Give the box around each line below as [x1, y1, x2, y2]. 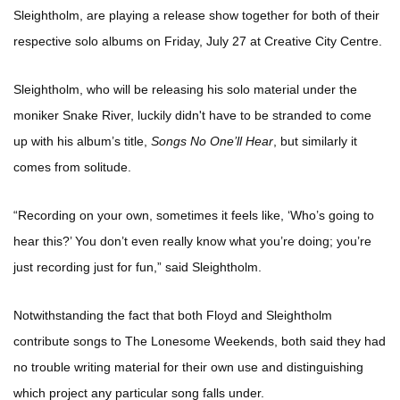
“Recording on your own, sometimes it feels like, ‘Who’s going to [13, 207, 374, 222]
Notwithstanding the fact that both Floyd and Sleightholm [13, 307, 332, 322]
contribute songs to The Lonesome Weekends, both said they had [13, 333, 386, 348]
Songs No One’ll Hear [151, 133, 273, 148]
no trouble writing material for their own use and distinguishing [13, 359, 363, 374]
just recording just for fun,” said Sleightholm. [13, 259, 262, 274]
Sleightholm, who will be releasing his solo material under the [13, 81, 357, 96]
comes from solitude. [13, 159, 131, 174]
